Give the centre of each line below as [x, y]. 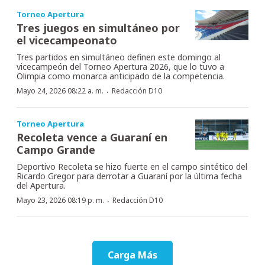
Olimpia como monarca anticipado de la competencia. [121, 76]
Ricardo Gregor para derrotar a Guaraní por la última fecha [129, 176]
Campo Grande [56, 150]
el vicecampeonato [67, 41]
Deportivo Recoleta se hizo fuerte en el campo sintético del [132, 167]
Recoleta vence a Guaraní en [92, 138]
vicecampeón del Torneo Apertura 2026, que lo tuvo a [120, 67]
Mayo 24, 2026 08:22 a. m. [60, 91]
